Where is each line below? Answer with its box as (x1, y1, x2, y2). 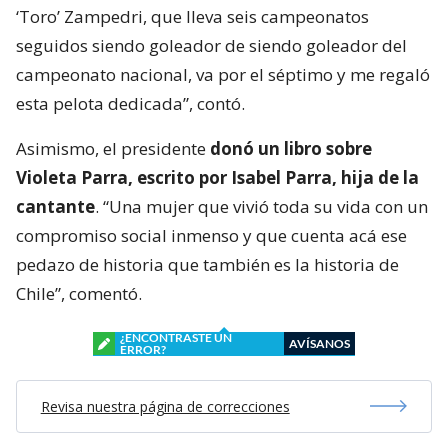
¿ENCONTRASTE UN (120, 329, 232, 345)
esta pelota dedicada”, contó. (16, 91, 245, 115)
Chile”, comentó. (16, 281, 142, 305)
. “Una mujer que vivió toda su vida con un (95, 194, 428, 218)
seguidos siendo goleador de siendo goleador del (16, 33, 407, 57)
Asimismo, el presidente (16, 136, 210, 160)
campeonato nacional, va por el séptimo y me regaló (16, 62, 430, 86)
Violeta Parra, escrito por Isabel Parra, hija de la (16, 165, 419, 189)
